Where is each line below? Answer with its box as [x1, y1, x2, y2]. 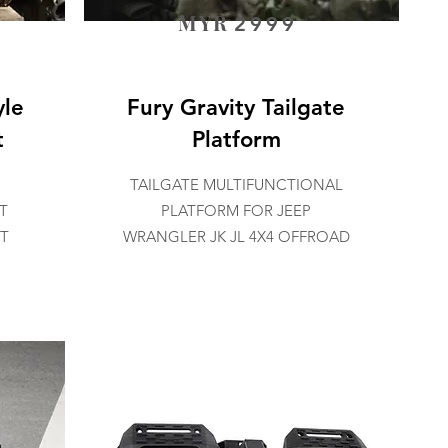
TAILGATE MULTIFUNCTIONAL [129, 175, 343, 194]
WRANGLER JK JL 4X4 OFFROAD [122, 227, 350, 246]
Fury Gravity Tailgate [127, 94, 345, 121]
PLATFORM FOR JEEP [161, 201, 311, 220]
